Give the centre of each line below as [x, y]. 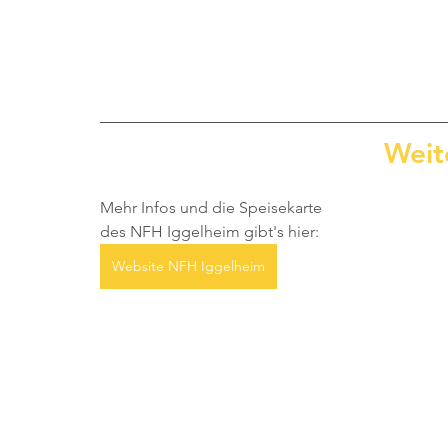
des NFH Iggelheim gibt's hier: [209, 231]
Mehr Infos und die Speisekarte [213, 207]
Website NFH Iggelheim [188, 265]
